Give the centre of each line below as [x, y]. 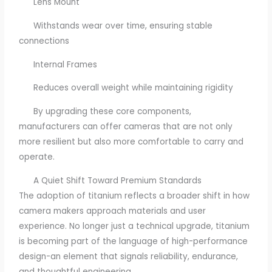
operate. [37, 157]
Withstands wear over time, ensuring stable [116, 25]
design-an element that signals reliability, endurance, [129, 256]
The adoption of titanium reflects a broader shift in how [134, 195]
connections [44, 41]
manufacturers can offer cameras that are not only [126, 126]
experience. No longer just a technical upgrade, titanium [134, 226]
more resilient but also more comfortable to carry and [131, 141]
